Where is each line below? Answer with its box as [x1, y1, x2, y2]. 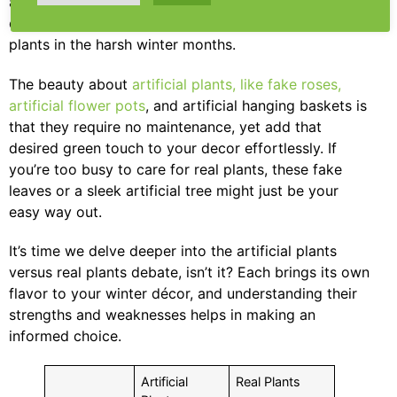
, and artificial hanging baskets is [145, 96, 367, 114]
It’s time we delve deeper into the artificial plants [9, 242, 337, 261]
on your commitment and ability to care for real [9, 13, 329, 32]
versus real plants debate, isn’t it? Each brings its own [9, 263, 370, 282]
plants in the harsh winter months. [9, 35, 236, 53]
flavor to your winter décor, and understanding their [9, 284, 357, 303]
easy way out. [9, 202, 102, 221]
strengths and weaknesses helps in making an [9, 306, 315, 324]
